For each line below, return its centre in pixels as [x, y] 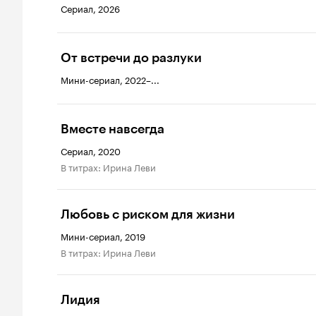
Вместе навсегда [113, 129]
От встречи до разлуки [131, 58]
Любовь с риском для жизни [148, 214]
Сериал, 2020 [91, 150]
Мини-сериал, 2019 [103, 236]
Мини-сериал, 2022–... [110, 79]
